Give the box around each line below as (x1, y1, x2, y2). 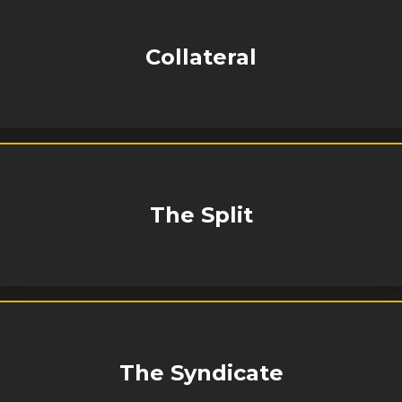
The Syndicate (118, 360, 284, 386)
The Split (149, 202, 253, 228)
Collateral (145, 44, 257, 70)
